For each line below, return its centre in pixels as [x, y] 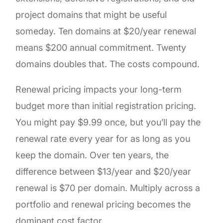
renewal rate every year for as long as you [103, 138]
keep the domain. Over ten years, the [92, 155]
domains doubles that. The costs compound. [108, 64]
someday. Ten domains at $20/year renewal [106, 31]
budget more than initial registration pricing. [106, 106]
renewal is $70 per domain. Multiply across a [108, 188]
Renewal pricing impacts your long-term [99, 89]
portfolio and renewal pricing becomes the [103, 204]
